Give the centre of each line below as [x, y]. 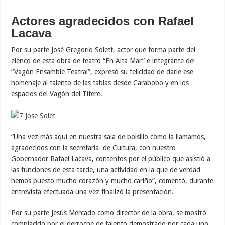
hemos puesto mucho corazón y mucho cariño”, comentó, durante [113, 181]
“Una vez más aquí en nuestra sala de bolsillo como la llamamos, [109, 137]
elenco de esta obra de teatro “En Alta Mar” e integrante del [103, 61]
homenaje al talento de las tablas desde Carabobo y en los [100, 83]
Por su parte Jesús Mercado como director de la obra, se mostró [109, 213]
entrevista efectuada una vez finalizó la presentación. [93, 192]
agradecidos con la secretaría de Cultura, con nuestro [94, 148]
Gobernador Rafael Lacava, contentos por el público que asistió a [111, 159]
